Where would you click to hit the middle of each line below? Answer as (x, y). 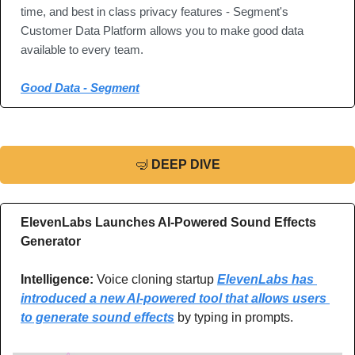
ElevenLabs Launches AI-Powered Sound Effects (168, 223)
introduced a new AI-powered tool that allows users (174, 299)
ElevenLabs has (265, 280)
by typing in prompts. (234, 318)
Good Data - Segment (80, 88)
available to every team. (82, 50)
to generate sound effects (97, 318)
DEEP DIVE (185, 165)
